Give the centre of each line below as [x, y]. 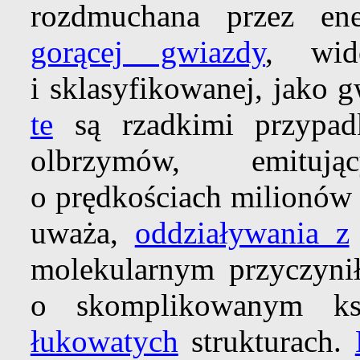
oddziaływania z [242, 233]
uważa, [82, 233]
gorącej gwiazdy [148, 52]
